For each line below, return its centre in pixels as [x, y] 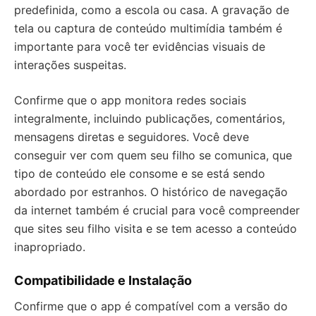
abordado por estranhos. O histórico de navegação [151, 192]
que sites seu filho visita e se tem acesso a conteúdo [156, 229]
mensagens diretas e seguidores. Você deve [132, 137]
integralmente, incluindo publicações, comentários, [150, 119]
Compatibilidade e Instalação [103, 281]
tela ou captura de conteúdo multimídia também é [148, 29]
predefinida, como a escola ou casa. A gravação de [152, 10]
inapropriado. [50, 247]
